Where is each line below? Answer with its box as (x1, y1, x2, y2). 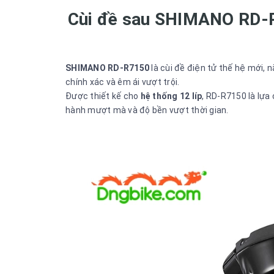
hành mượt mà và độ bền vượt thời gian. (65, 105, 229, 115)
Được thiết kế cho (65, 91, 141, 101)
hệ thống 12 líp (140, 91, 202, 101)
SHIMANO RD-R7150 (65, 63, 149, 73)
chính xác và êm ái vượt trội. (65, 77, 180, 87)
